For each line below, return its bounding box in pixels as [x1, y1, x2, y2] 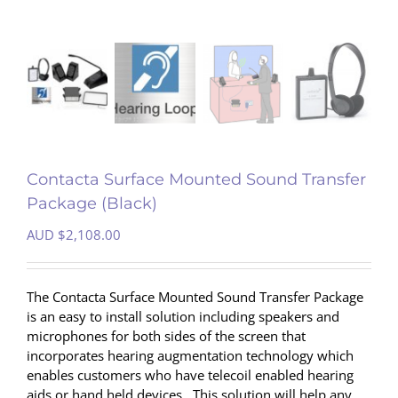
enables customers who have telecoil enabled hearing [27, 366, 354, 385]
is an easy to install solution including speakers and [27, 307, 339, 326]
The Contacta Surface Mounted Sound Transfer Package [27, 288, 363, 306]
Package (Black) [27, 194, 157, 214]
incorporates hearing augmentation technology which [27, 346, 354, 365]
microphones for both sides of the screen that [27, 327, 306, 346]
